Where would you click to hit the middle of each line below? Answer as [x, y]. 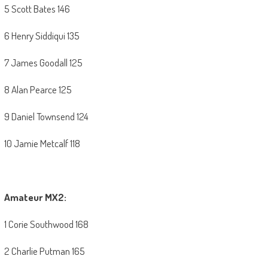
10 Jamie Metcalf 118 [42, 144]
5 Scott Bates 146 [37, 9]
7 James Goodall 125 [43, 63]
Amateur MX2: [35, 197]
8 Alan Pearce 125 [38, 90]
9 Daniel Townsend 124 [46, 117]
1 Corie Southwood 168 [46, 224]
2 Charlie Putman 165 [44, 251]
